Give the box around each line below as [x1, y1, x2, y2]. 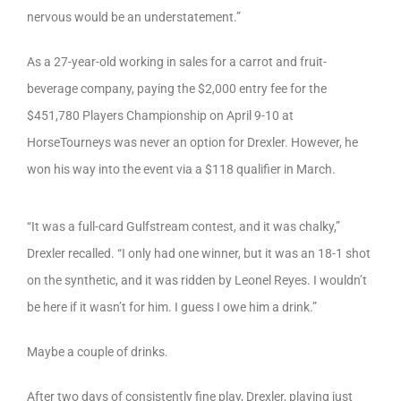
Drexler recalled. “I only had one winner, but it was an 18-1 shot [27, 245, 371, 260]
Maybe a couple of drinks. [27, 344, 171, 359]
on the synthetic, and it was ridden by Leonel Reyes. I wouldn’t [27, 272, 367, 287]
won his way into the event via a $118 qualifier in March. [27, 162, 336, 177]
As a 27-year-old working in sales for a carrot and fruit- [27, 55, 327, 70]
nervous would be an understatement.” [27, 10, 241, 25]
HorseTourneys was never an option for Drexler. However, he [27, 135, 358, 150]
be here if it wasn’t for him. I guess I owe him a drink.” [27, 299, 317, 314]
